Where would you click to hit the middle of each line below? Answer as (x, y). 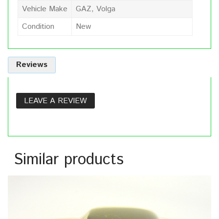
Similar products (69, 160)
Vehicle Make (45, 9)
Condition (38, 26)
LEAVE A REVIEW (55, 101)
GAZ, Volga (96, 9)
